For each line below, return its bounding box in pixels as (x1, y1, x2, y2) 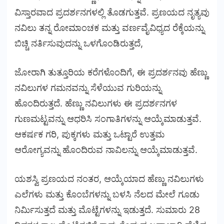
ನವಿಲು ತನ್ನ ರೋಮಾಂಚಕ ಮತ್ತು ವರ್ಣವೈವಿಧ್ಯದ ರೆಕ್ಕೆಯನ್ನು (14, 22, 204, 33)
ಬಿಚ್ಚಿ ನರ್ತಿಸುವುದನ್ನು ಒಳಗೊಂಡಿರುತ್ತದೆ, (14, 37, 145, 48)
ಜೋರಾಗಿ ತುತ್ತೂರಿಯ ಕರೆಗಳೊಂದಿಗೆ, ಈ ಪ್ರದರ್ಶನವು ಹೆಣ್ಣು (14, 66, 207, 77)
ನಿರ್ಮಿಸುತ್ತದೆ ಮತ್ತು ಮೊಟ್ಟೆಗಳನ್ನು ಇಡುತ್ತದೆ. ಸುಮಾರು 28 (14, 204, 200, 215)
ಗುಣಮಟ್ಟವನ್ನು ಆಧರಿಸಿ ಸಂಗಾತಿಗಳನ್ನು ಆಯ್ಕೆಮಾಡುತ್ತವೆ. (14, 113, 201, 124)
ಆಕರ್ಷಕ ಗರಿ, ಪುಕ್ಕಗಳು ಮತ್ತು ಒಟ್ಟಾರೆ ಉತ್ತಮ (14, 128, 164, 139)
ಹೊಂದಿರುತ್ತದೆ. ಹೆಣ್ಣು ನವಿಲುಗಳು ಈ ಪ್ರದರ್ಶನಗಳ (14, 97, 177, 108)
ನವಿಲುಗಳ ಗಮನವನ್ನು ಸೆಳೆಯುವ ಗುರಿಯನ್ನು (14, 82, 161, 93)
